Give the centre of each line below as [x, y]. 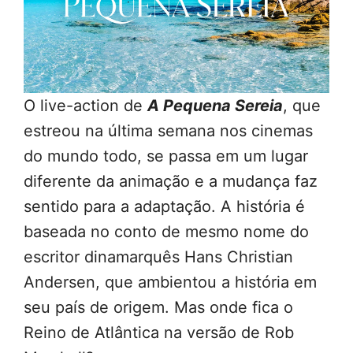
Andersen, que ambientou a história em [170, 282]
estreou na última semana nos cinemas [168, 131]
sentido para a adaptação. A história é [164, 207]
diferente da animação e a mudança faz [171, 182]
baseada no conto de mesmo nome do [166, 232]
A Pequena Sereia [215, 106]
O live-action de [85, 106]
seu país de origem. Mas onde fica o [158, 308]
